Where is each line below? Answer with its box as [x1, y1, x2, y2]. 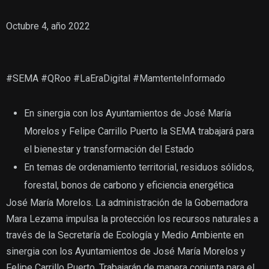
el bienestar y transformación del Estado [24, 144, 194, 155]
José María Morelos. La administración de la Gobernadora [6, 197, 248, 208]
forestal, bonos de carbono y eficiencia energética [24, 180, 234, 191]
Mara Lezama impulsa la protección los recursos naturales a [6, 213, 258, 225]
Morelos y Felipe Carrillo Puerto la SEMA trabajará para [24, 125, 254, 137]
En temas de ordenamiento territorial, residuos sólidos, [24, 162, 254, 173]
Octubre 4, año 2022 [6, 20, 90, 32]
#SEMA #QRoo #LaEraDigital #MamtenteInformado [6, 73, 225, 84]
